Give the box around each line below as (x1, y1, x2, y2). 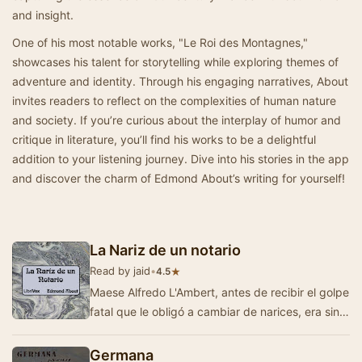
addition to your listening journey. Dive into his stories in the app (12, 152, 349, 166)
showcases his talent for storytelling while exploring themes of (12, 55, 339, 69)
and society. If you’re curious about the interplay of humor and (12, 113, 341, 127)
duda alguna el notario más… (90, 324, 242, 338)
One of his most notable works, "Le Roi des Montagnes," (12, 36, 308, 49)
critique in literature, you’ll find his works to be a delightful (12, 133, 316, 146)
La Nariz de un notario (90, 242, 241, 259)
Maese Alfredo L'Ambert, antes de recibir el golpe (90, 285, 349, 299)
